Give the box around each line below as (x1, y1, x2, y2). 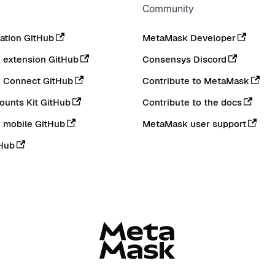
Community (142, 2, 194, 15)
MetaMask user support (142, 117, 246, 130)
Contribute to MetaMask (142, 74, 249, 87)
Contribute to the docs (142, 96, 242, 108)
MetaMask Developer (142, 31, 236, 44)
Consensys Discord (142, 53, 227, 65)
